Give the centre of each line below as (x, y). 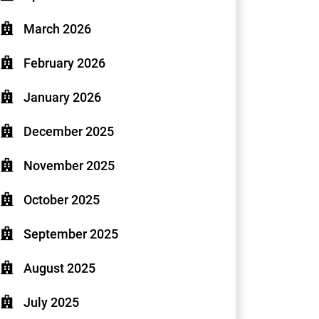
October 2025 (62, 200)
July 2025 (51, 302)
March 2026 (57, 29)
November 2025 (69, 166)
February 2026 (64, 63)
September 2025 (71, 234)
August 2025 (59, 268)
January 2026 (62, 97)
